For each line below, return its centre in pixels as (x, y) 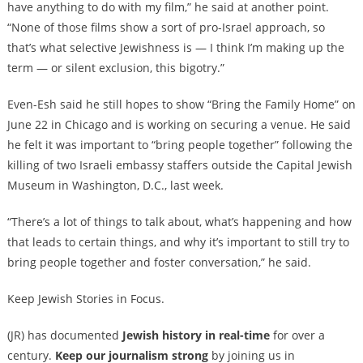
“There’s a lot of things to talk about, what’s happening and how (179, 221)
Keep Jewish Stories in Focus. (85, 298)
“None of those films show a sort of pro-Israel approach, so (166, 27)
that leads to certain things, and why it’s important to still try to (178, 241)
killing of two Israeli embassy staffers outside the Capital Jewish (179, 164)
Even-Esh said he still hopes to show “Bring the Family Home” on (181, 104)
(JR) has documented (64, 335)
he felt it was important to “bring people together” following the (179, 144)
